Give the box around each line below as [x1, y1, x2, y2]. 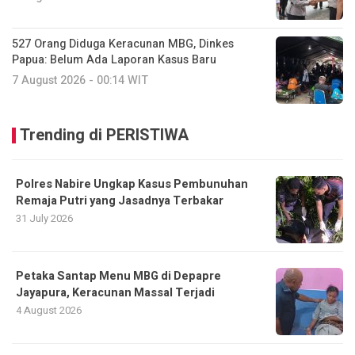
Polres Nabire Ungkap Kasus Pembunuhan [16, 176, 248, 193]
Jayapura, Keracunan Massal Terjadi [16, 284, 215, 302]
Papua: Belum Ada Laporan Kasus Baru [12, 52, 216, 69]
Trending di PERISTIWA [20, 124, 189, 147]
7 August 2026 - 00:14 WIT [12, 72, 148, 90]
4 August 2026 [16, 303, 82, 319]
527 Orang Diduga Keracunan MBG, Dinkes [12, 36, 234, 53]
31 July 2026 [16, 211, 73, 227]
